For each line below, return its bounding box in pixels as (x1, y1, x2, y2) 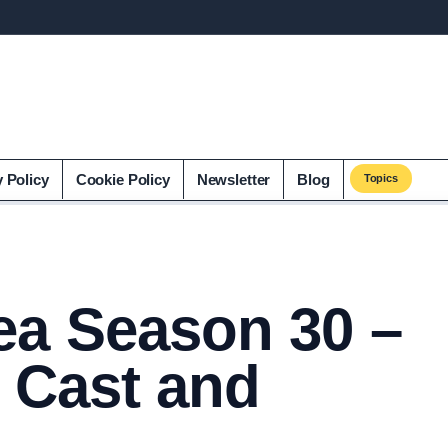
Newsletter (196, 171, 271, 188)
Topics (363, 172, 399, 184)
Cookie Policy (75, 171, 170, 188)
